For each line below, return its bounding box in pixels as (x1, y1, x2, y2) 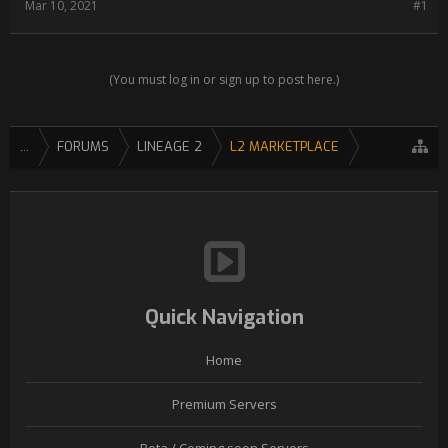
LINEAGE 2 (137, 138, 202, 155)
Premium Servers (171, 395, 277, 413)
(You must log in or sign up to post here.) (109, 71, 339, 88)
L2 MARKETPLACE (230, 138, 339, 155)
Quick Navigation (144, 304, 304, 331)
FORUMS (57, 138, 109, 155)
